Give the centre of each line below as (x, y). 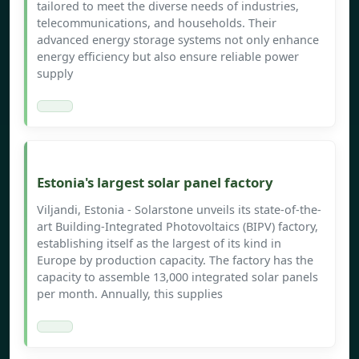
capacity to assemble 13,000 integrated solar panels (177, 277)
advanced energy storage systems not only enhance (178, 40)
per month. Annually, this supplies (130, 294)
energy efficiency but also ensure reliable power (168, 57)
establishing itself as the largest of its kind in (159, 244)
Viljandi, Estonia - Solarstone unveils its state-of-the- (179, 210)
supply (55, 74)
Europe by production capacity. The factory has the (175, 260)
